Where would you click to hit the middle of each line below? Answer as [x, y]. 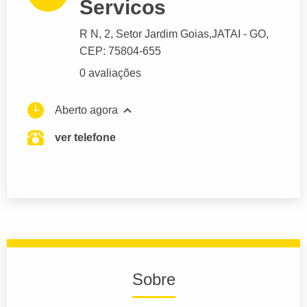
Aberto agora [86, 110]
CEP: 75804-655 [120, 51]
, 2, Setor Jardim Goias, [155, 34]
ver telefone [85, 138]
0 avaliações [110, 73]
